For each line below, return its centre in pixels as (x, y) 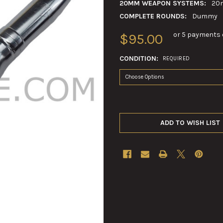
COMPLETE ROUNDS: (153, 16)
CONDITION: (140, 58)
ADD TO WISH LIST (190, 122)
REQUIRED (176, 59)
